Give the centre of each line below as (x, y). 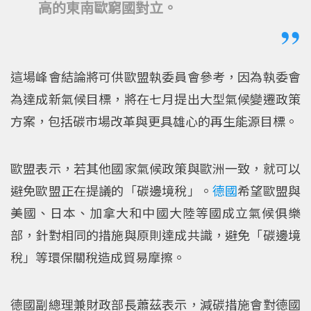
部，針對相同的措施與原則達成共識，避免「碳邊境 (155, 234)
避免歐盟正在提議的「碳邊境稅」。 (111, 190)
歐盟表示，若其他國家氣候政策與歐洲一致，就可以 (155, 168)
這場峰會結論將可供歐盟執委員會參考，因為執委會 (155, 76)
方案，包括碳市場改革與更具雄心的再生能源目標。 (154, 120)
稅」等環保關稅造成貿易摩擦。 (98, 257)
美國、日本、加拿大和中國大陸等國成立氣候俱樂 (155, 212)
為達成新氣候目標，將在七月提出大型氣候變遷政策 (155, 98)
